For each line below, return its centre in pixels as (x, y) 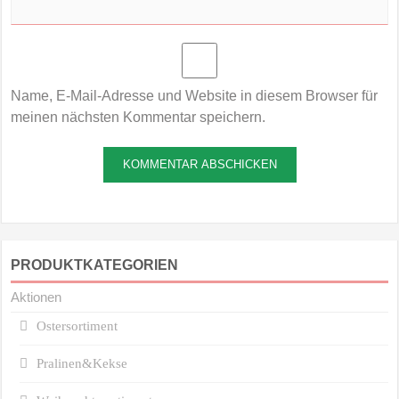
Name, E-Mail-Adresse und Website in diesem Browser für (195, 95)
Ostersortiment (77, 326)
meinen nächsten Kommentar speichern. (138, 117)
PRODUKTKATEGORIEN (95, 265)
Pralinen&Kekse (82, 363)
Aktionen (37, 297)
